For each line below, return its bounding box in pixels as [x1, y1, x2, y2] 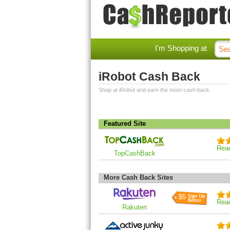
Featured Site [104, 120, 146, 127]
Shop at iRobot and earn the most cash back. [99, 87, 211, 93]
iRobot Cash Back [99, 70, 200, 83]
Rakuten [122, 203, 147, 211]
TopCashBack [113, 149, 156, 157]
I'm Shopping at [155, 44, 207, 52]
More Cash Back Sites [104, 174, 173, 181]
